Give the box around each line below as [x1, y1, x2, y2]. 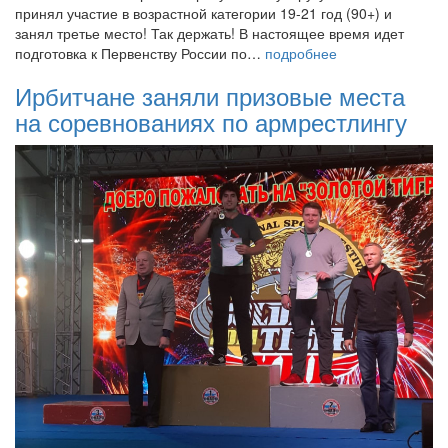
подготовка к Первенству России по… [15, 42, 265, 63]
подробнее [265, 42, 337, 63]
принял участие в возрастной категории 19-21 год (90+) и [15, 2, 392, 23]
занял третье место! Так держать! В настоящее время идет [15, 22, 404, 43]
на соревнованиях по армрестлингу [15, 103, 407, 139]
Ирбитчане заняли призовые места [15, 77, 405, 113]
